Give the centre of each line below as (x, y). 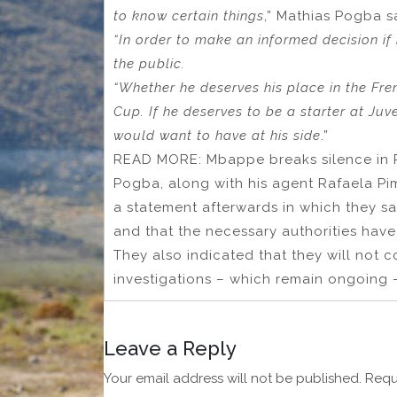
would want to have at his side (217, 136)
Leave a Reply (170, 349)
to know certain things (189, 16)
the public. (149, 64)
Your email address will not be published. (233, 379)
